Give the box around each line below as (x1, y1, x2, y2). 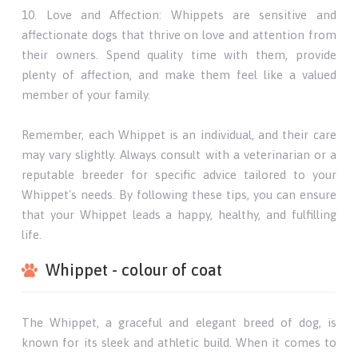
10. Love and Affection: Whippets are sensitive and (22, 7, 336, 22)
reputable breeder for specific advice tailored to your (22, 167, 336, 181)
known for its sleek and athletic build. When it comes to (22, 335, 336, 349)
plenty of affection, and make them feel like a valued (22, 67, 336, 82)
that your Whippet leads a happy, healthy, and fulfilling (22, 207, 336, 221)
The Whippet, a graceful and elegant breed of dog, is (22, 315, 336, 329)
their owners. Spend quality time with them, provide (22, 47, 336, 62)
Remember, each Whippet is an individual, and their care (22, 127, 336, 141)
